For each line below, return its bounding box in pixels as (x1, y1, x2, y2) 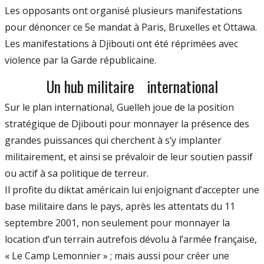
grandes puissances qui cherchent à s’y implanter (5, 133, 222, 147)
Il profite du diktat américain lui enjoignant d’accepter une (5, 183, 259, 196)
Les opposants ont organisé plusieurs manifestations (5, 4, 242, 17)
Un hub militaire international (46, 74, 218, 97)
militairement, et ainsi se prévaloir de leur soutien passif (5, 150, 253, 163)
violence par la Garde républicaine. (5, 53, 156, 67)
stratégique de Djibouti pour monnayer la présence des (5, 117, 249, 130)
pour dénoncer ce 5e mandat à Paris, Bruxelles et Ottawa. (5, 20, 257, 34)
